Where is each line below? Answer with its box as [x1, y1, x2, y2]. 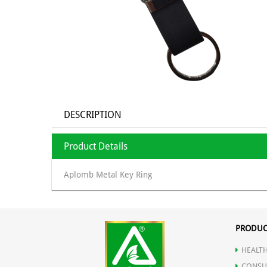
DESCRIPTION [64, 109, 122, 121]
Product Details [64, 141, 128, 153]
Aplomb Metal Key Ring [64, 170, 152, 180]
